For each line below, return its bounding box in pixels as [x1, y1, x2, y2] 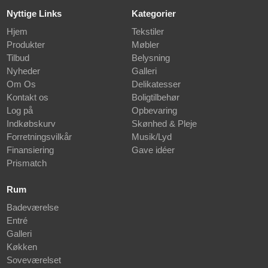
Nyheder [7, 66, 41, 77]
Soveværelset [7, 255, 62, 266]
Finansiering [7, 145, 54, 156]
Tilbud [7, 53, 30, 63]
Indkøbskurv [7, 118, 56, 129]
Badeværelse [7, 202, 59, 213]
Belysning [131, 53, 170, 63]
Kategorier [131, 8, 176, 19]
